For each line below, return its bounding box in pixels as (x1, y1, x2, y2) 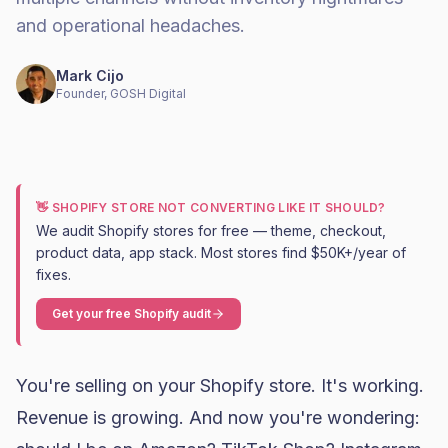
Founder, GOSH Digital (56, 86, 186, 101)
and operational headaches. (16, 15, 245, 36)
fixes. (36, 266, 71, 283)
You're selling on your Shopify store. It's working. (16, 375, 424, 396)
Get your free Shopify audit (52, 306, 211, 321)
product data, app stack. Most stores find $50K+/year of (36, 244, 406, 261)
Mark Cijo (56, 67, 124, 84)
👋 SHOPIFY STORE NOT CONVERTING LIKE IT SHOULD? (36, 200, 386, 215)
